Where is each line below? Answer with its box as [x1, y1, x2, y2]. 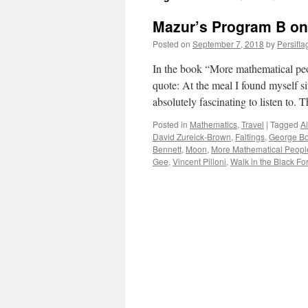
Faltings [235, 131, 265, 142]
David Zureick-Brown [153, 131, 231, 142]
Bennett [153, 143, 181, 155]
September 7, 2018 [192, 38, 264, 49]
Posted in [153, 118, 188, 130]
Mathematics [190, 118, 237, 130]
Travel [241, 118, 264, 130]
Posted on [153, 38, 190, 49]
